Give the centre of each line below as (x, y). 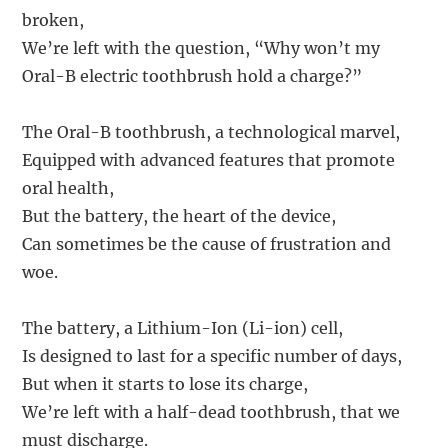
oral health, (68, 188)
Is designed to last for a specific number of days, (212, 356)
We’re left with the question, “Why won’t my (201, 48)
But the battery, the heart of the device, (179, 216)
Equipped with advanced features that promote (209, 160)
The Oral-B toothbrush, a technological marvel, (211, 132)
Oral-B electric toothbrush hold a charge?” (192, 76)
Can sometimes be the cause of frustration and (207, 244)
